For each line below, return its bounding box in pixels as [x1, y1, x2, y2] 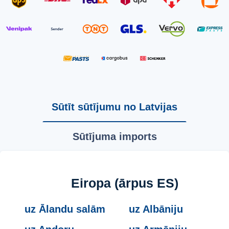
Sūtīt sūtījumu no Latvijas [52, 101, 177, 113]
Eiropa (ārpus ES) [71, 176, 178, 191]
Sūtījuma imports [72, 131, 157, 143]
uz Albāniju [129, 203, 183, 215]
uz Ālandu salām [25, 203, 105, 215]
